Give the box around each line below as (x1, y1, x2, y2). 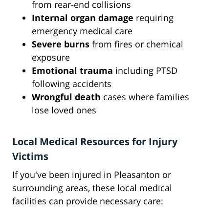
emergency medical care (32, 25, 132, 37)
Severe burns (32, 38, 89, 50)
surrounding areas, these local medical (12, 182, 172, 194)
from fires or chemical (89, 38, 183, 50)
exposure (32, 51, 70, 64)
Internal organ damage (32, 12, 133, 24)
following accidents (32, 78, 111, 90)
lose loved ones (32, 104, 96, 116)
